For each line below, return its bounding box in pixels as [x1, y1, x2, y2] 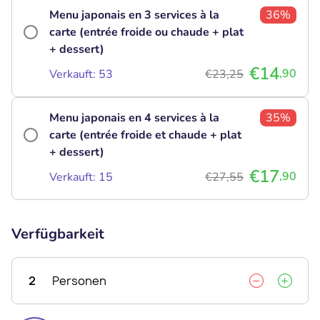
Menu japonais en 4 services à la [49, 109, 219, 126]
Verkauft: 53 [49, 66, 113, 82]
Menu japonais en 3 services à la [49, 6, 219, 23]
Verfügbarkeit [11, 224, 104, 244]
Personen [52, 272, 106, 289]
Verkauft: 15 [49, 169, 113, 185]
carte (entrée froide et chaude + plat [49, 126, 241, 143]
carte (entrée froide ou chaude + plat [49, 24, 244, 40]
